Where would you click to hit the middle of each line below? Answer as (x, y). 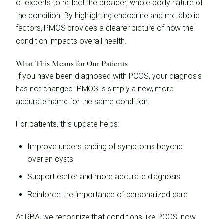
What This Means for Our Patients (72, 63)
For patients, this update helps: (67, 124)
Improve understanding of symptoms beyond (105, 146)
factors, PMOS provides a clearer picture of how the (105, 28)
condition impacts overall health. (71, 41)
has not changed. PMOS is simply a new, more (95, 89)
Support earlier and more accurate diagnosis (104, 177)
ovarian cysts (50, 159)
